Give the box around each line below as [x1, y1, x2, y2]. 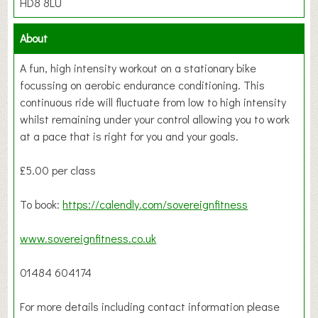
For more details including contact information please [20, 299, 280, 314]
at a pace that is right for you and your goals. [20, 128, 239, 144]
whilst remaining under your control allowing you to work [20, 111, 290, 127]
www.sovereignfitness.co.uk [20, 231, 157, 246]
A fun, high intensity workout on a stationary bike [20, 60, 257, 76]
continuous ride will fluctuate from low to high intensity [20, 94, 287, 110]
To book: [20, 197, 63, 212]
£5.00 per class [20, 163, 97, 178]
